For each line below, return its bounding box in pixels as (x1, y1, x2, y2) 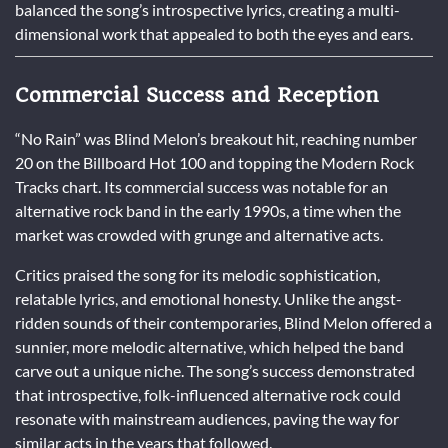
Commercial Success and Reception (15, 82, 379, 107)
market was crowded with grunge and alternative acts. (15, 225, 383, 245)
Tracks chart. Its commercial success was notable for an (15, 177, 388, 197)
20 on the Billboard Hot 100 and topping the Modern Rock (15, 153, 414, 173)
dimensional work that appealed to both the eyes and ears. (15, 23, 413, 43)
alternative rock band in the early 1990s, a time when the (15, 201, 401, 221)
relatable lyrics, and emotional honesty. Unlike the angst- (15, 289, 402, 309)
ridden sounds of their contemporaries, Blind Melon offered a (15, 313, 432, 333)
